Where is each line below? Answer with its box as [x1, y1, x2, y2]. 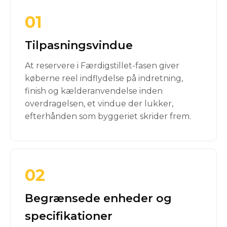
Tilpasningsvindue [25, 39, 133, 52]
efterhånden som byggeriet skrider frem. [25, 111, 191, 121]
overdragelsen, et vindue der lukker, [25, 99, 173, 108]
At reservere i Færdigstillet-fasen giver [25, 61, 179, 70]
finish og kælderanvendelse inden [25, 86, 163, 96]
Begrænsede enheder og [25, 192, 172, 205]
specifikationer [25, 209, 112, 223]
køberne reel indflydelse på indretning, [25, 73, 183, 83]
